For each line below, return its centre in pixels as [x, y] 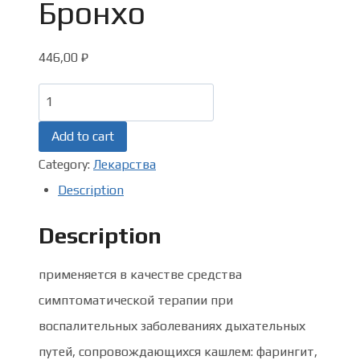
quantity [61, 250]
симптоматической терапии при [136, 300]
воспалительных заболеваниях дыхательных [172, 325]
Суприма [63, 198]
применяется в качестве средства [140, 274]
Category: [66, 164]
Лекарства [125, 164]
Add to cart [83, 137]
